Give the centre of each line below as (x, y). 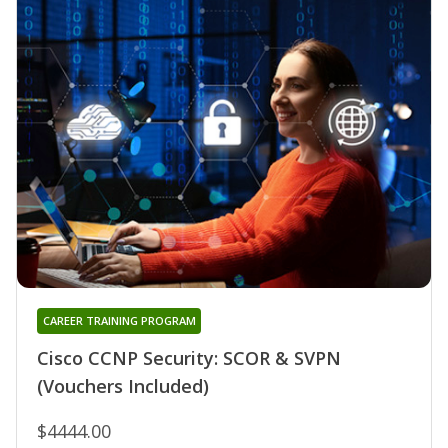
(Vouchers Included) (123, 386)
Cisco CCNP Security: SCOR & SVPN (189, 358)
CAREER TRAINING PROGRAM (119, 321)
